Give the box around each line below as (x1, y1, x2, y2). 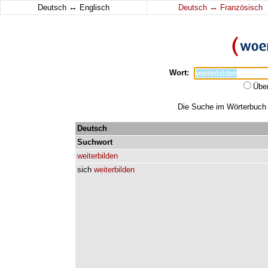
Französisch (217, 3, 263, 12)
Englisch (77, 3, 109, 12)
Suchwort (77, 138, 112, 147)
